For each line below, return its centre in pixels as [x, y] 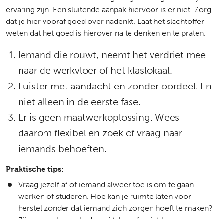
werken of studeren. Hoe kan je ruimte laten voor [105, 196]
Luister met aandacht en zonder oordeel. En [115, 86]
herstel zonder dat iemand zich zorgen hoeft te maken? [115, 208]
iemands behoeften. [62, 149]
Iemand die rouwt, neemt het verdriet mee [112, 55]
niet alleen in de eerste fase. [79, 102]
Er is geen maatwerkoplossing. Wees [99, 117]
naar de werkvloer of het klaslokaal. [96, 70]
